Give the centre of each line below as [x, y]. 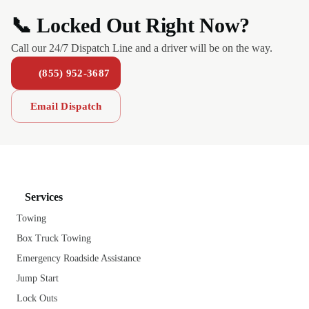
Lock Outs [37, 298]
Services [44, 197]
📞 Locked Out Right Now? [131, 25]
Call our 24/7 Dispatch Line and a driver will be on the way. [142, 48]
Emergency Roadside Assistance [79, 258]
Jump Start [38, 278]
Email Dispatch [66, 106]
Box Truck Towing [54, 238]
